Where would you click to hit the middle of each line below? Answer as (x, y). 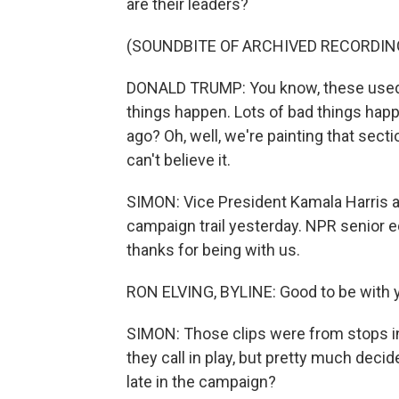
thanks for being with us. (213, 250)
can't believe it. (179, 160)
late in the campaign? (201, 382)
